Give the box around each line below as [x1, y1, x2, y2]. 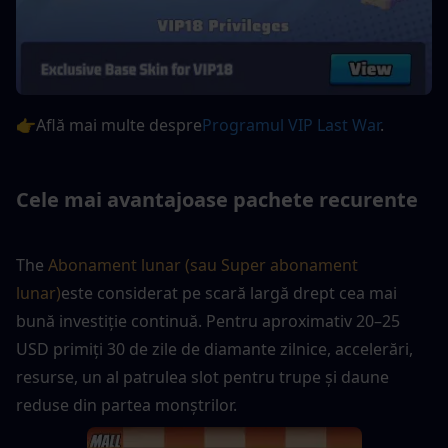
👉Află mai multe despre [16, 114, 202, 137]
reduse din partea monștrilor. [16, 394, 237, 417]
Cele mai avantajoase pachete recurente [16, 186, 418, 214]
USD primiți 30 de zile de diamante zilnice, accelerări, [16, 338, 413, 361]
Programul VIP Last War [202, 114, 380, 137]
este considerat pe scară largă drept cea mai [61, 282, 397, 305]
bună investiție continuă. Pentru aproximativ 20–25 [16, 310, 400, 333]
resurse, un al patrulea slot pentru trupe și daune [16, 366, 389, 389]
